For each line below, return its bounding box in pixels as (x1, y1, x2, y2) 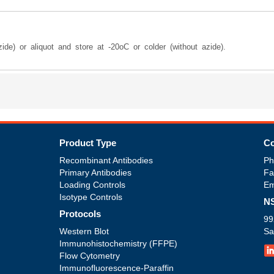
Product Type (59, 138, 116, 148)
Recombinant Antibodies (59, 155, 153, 165)
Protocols (59, 209, 101, 219)
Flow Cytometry (59, 251, 120, 261)
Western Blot (59, 226, 109, 236)
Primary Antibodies (59, 168, 131, 177)
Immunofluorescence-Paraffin (59, 263, 174, 273)
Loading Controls (59, 180, 125, 190)
